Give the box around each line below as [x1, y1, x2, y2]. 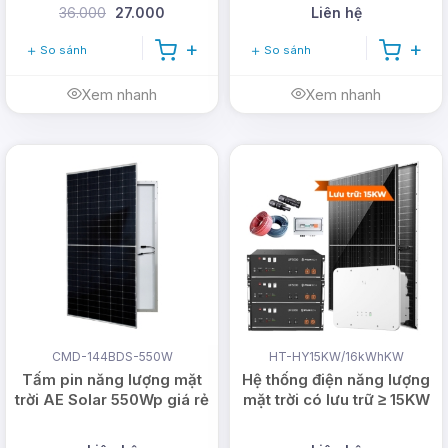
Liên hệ [310, 3, 362, 21]
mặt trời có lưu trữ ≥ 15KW [242, 389, 430, 409]
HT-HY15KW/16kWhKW [268, 348, 404, 364]
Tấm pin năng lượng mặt [22, 369, 202, 389]
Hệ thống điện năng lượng [242, 369, 430, 389]
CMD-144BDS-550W [51, 348, 173, 364]
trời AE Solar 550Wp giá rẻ [15, 389, 209, 409]
